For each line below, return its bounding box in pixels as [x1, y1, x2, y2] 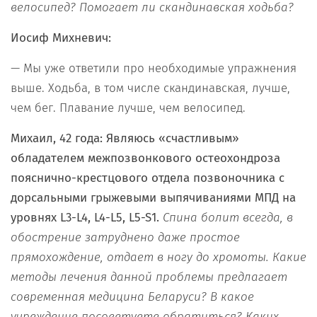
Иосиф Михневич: [11, 30, 111, 45]
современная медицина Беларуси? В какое [11, 289, 254, 304]
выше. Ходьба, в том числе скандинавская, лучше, [11, 80, 290, 96]
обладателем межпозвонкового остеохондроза [11, 150, 280, 166]
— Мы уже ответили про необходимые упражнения [11, 60, 296, 76]
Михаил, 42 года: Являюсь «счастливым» [11, 130, 239, 146]
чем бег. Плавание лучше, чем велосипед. [11, 100, 246, 115]
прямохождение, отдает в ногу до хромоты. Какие [11, 249, 306, 265]
